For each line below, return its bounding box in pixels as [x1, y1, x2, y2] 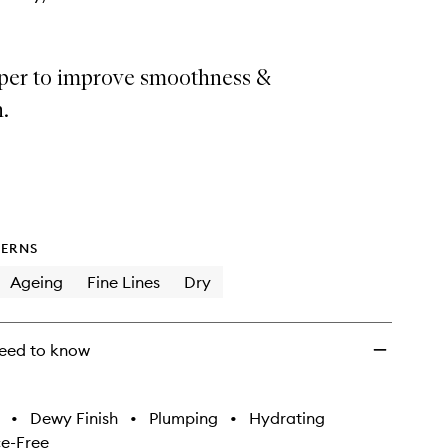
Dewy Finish [30, 408, 118, 428]
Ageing [10, 272, 63, 292]
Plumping [149, 408, 218, 428]
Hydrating [249, 408, 325, 428]
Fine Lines [87, 272, 160, 292]
